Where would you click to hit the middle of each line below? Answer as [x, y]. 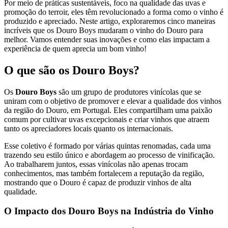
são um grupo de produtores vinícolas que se [129, 92]
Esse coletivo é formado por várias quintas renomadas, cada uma [107, 146]
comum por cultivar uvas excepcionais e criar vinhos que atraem [107, 119]
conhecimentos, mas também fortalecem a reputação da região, [104, 173]
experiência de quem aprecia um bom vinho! [75, 48]
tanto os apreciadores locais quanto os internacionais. [89, 128]
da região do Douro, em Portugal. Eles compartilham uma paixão [108, 110]
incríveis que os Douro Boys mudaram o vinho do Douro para [104, 30]
